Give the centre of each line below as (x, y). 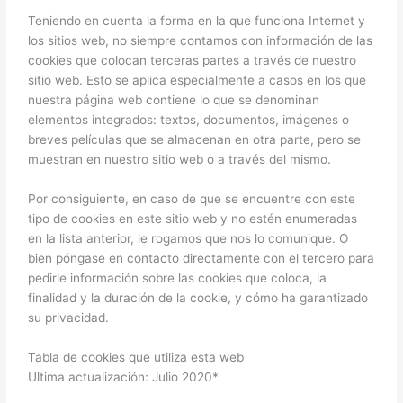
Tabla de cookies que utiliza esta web (136, 358)
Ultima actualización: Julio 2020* (124, 377)
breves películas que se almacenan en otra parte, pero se (195, 140)
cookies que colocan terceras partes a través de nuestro (193, 61)
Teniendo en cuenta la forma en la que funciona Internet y (197, 21)
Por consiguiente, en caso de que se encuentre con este (192, 199)
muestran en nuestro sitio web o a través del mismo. (180, 160)
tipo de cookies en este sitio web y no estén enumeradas (193, 219)
